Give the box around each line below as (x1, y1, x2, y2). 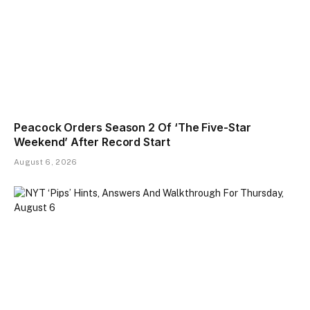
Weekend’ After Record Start (14, 135, 170, 149)
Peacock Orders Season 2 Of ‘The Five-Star (14, 120, 251, 135)
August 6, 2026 (14, 158, 77, 167)
